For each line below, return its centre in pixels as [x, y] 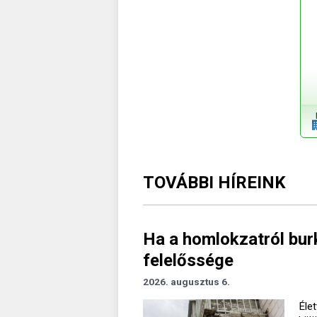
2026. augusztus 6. [186, 281]
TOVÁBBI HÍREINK [214, 182]
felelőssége [188, 260]
